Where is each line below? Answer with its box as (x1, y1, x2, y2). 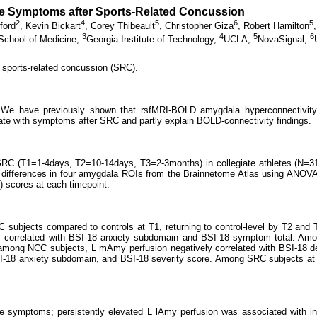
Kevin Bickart (25, 21, 81, 32)
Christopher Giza (165, 21, 234, 32)
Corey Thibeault (91, 21, 155, 32)
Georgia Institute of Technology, (86, 33, 219, 45)
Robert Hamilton (243, 21, 309, 32)
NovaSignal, (258, 33, 310, 45)
